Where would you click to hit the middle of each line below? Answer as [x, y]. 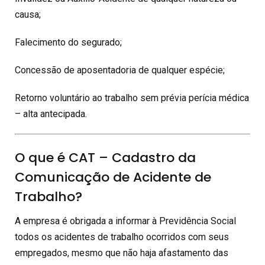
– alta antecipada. [51, 114]
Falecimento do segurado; [68, 42]
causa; [28, 14]
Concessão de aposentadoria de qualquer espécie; [120, 70]
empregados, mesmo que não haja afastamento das [122, 253]
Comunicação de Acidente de [113, 177]
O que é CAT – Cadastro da [105, 157]
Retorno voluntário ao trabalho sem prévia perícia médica [132, 98]
